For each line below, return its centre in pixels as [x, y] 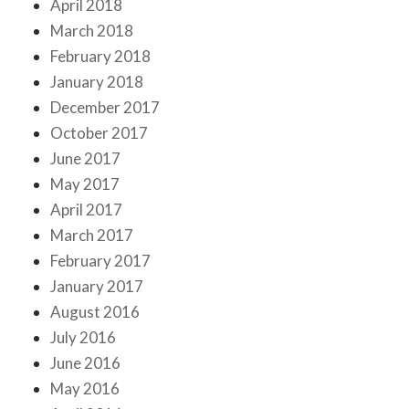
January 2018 [97, 82]
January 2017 [97, 287]
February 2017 [100, 261]
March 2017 [92, 236]
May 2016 [85, 389]
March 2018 [92, 31]
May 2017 [85, 184]
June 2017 [85, 159]
